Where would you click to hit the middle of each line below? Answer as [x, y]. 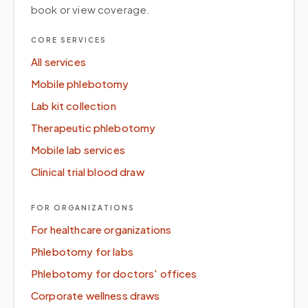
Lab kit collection [74, 106]
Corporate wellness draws [96, 295]
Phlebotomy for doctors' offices [114, 273]
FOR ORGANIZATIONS [83, 208]
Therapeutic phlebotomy [93, 128]
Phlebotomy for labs [82, 251]
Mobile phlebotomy [80, 84]
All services [58, 62]
